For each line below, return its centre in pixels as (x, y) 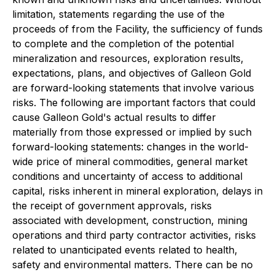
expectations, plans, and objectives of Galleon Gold (132, 73)
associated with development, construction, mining (130, 220)
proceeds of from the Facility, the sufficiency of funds (137, 29)
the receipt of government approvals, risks (112, 206)
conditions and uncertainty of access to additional (127, 176)
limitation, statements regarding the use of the (118, 14)
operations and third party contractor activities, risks (134, 235)
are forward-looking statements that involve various (133, 88)
